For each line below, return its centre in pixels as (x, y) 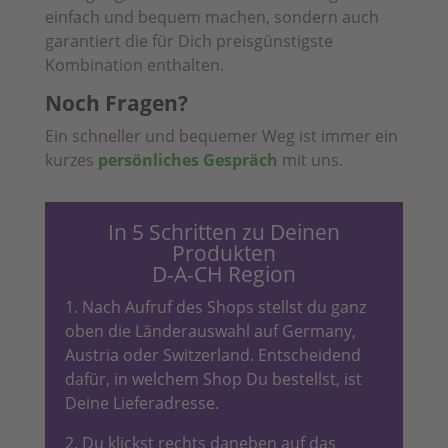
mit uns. (312, 159)
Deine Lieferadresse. (141, 402)
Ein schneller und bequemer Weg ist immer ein (221, 135)
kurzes (71, 159)
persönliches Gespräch (187, 159)
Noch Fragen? (116, 102)
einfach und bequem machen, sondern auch (211, 16)
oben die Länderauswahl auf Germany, (210, 330)
